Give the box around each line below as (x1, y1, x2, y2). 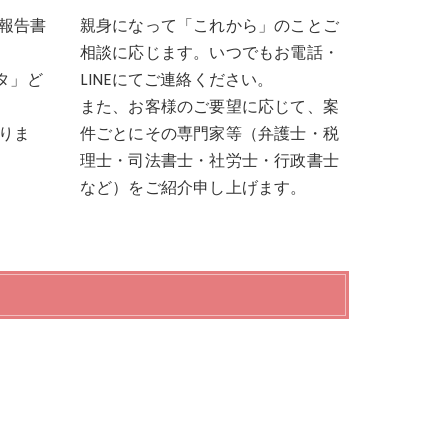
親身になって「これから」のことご (79, 13, 339, 40)
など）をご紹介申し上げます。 (79, 175, 307, 202)
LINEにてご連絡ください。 (79, 67, 274, 94)
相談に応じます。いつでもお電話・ (79, 40, 339, 67)
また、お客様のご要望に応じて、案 (79, 94, 339, 121)
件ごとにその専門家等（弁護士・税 (79, 121, 339, 148)
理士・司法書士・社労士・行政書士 (79, 148, 339, 175)
